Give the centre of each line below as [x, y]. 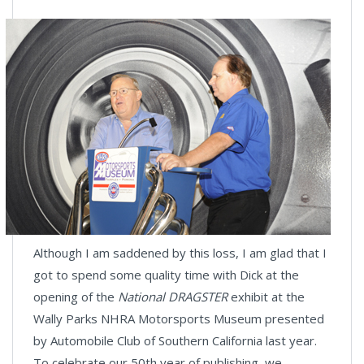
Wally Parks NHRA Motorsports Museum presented [179, 318]
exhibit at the [268, 297]
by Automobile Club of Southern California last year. [175, 340]
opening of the [76, 297]
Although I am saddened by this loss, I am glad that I [180, 253]
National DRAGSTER [174, 297]
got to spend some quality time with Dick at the [166, 275]
